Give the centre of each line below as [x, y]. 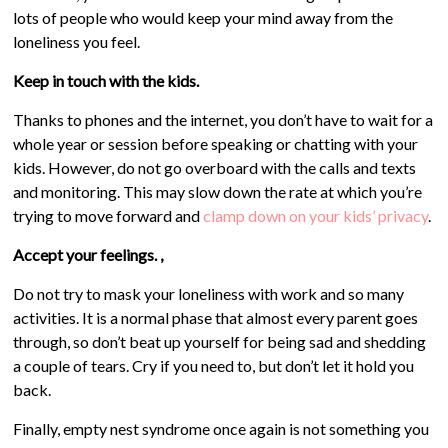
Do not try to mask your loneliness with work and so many [209, 293]
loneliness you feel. [77, 41]
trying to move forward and [108, 215]
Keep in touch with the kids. [106, 80]
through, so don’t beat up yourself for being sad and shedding [220, 341]
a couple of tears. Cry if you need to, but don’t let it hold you [214, 365]
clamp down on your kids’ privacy [316, 215]
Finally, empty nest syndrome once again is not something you [221, 428]
